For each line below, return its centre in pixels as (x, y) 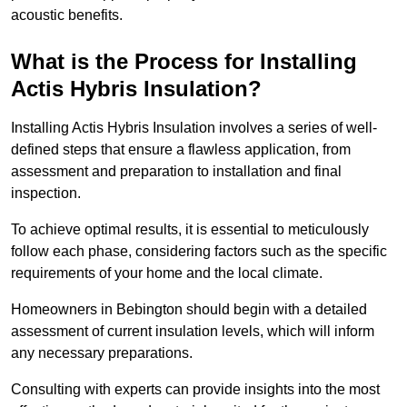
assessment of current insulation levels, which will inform (193, 332)
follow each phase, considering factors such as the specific (199, 252)
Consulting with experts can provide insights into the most (195, 390)
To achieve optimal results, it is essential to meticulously (190, 230)
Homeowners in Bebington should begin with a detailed (189, 310)
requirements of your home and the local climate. (169, 273)
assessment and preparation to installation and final (176, 172)
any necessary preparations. (104, 353)
